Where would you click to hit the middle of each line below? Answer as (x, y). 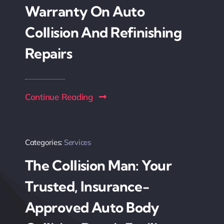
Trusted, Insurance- (87, 186)
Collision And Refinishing (103, 32)
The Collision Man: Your (98, 165)
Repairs (48, 53)
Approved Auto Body (92, 207)
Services (77, 142)
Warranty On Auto (85, 11)
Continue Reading (59, 96)
